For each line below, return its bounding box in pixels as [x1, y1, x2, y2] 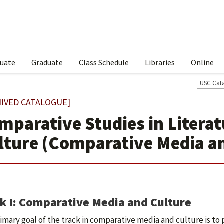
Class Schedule [79, 57, 129, 67]
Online [191, 57, 214, 67]
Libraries [145, 57, 175, 67]
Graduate [31, 57, 63, 67]
